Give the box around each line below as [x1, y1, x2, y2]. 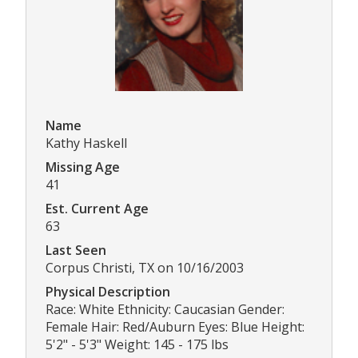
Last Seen [46, 241, 106, 260]
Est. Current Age [46, 200, 149, 218]
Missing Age [46, 158, 120, 177]
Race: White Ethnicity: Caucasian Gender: [46, 300, 284, 319]
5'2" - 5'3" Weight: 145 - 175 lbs [46, 336, 229, 354]
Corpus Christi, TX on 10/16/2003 [46, 259, 244, 277]
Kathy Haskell [46, 134, 127, 153]
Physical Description [46, 283, 170, 301]
